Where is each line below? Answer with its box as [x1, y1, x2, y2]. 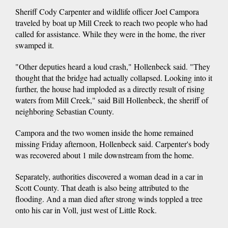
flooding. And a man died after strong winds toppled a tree [15, 193, 203, 204]
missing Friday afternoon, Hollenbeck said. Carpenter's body [15, 138, 210, 149]
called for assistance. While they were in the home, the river [15, 28, 205, 39]
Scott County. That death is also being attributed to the [15, 182, 189, 193]
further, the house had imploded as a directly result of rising [15, 83, 205, 94]
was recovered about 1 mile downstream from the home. [15, 149, 194, 160]
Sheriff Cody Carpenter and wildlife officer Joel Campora [15, 6, 199, 17]
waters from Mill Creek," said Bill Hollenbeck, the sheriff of [15, 94, 208, 105]
